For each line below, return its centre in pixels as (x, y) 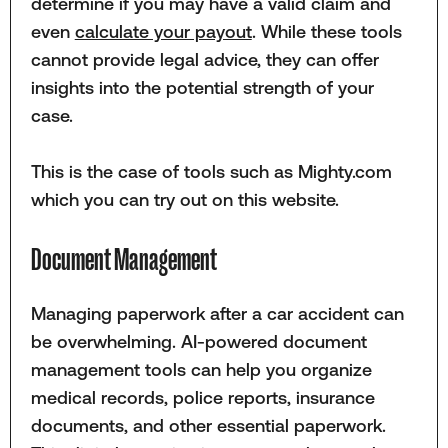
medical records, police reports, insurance (202, 397)
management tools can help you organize (201, 369)
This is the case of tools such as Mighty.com (211, 172)
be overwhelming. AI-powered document (198, 341)
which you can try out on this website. (184, 200)
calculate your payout (163, 31)
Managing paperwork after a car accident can (217, 313)
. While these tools (326, 31)
